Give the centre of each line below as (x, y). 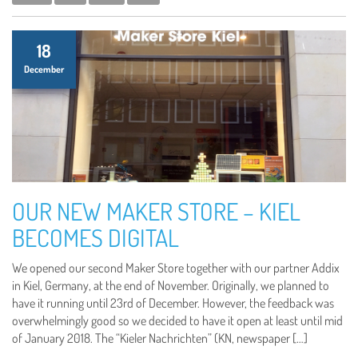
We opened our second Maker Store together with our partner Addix (176, 268)
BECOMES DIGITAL (95, 237)
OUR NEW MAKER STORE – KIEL (156, 211)
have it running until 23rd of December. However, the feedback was (173, 303)
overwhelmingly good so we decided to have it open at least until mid (177, 320)
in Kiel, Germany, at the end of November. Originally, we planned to (171, 285)
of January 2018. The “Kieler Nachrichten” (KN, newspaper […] (160, 338)
